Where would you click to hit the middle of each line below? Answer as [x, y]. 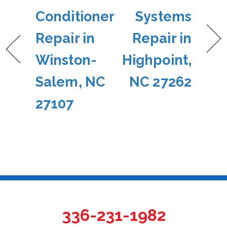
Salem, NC [70, 82]
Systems [163, 17]
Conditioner [75, 17]
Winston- [66, 60]
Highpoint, [157, 60]
